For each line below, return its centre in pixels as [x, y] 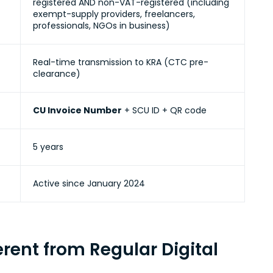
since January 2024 [102, 183]
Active [46, 183]
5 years [48, 147]
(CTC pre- [185, 62]
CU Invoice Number [77, 110]
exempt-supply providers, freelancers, [114, 14]
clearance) [57, 74]
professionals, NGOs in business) [101, 26]
